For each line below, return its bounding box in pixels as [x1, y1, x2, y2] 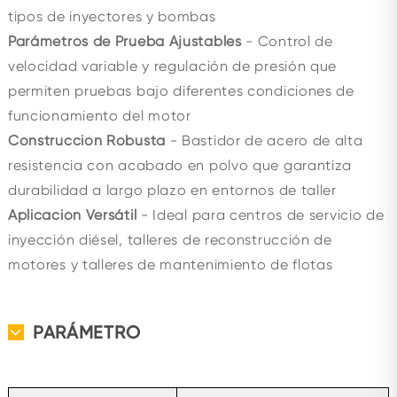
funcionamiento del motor [7, 107, 191, 124]
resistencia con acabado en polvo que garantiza [7, 157, 353, 174]
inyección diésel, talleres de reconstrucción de [7, 231, 332, 248]
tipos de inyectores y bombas [7, 8, 216, 25]
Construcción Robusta [7, 132, 166, 149]
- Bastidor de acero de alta [165, 132, 363, 149]
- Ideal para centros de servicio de [136, 206, 385, 223]
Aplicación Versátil [7, 206, 137, 223]
